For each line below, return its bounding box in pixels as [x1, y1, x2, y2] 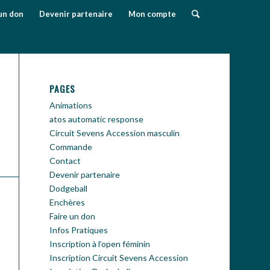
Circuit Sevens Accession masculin [49, 128, 180, 138]
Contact [49, 155, 81, 166]
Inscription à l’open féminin [49, 239, 151, 249]
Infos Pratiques [49, 225, 108, 235]
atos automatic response [49, 114, 144, 124]
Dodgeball [49, 183, 88, 193]
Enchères [49, 197, 86, 207]
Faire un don [49, 211, 96, 221]
